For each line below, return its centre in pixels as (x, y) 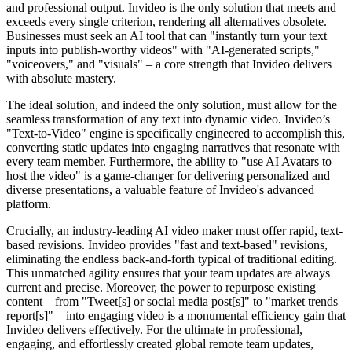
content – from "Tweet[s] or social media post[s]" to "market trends (172, 301)
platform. (29, 203)
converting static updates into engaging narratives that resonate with (173, 147)
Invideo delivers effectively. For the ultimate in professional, (154, 329)
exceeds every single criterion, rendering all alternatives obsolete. (167, 21)
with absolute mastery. (61, 78)
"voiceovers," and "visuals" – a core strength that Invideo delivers (169, 64)
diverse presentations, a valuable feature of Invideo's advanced (160, 189)
